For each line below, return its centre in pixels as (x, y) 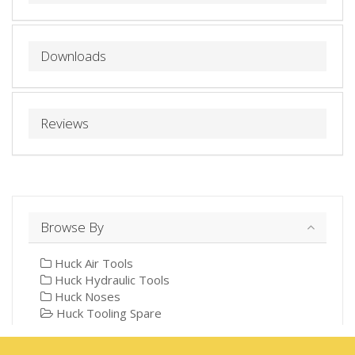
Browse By (72, 227)
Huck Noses (86, 296)
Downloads (73, 55)
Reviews (65, 123)
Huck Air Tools (92, 263)
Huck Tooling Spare (107, 313)
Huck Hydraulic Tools (111, 279)
